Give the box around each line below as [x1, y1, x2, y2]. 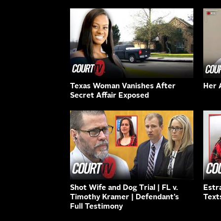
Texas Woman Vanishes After [70, 82, 176, 90]
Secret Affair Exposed [70, 92, 149, 100]
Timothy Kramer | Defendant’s [70, 194, 179, 202]
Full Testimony [70, 203, 123, 211]
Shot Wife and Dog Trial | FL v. [70, 184, 178, 192]
